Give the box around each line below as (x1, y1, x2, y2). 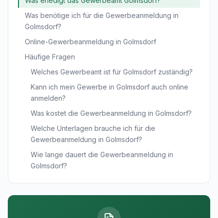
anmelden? (31, 94, 66, 102)
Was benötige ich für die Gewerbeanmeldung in (25, 11, 179, 19)
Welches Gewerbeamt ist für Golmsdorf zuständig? (31, 68, 193, 76)
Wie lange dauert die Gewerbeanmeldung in (31, 150, 173, 159)
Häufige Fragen (25, 53, 75, 61)
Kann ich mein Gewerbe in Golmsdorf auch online (31, 83, 188, 91)
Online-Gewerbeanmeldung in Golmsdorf (25, 37, 156, 46)
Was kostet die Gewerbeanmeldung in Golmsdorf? (31, 109, 192, 117)
